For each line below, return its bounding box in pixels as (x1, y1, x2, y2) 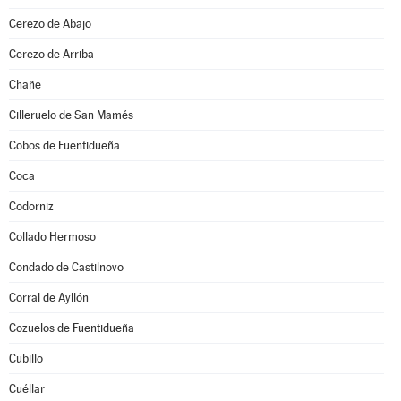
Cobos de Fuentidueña (9, 139, 120, 152)
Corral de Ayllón (9, 291, 89, 304)
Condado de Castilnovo (9, 260, 124, 274)
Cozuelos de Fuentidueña (9, 321, 134, 335)
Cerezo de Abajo (9, 17, 91, 30)
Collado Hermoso (9, 230, 96, 243)
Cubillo (9, 352, 43, 365)
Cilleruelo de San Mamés (9, 108, 133, 122)
